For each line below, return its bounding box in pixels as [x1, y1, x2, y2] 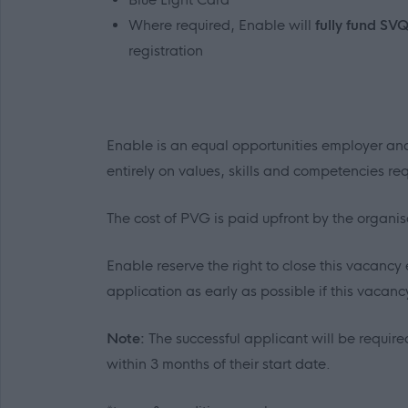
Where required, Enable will [128, 16, 315, 34]
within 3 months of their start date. [107, 355, 331, 372]
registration [128, 42, 203, 59]
